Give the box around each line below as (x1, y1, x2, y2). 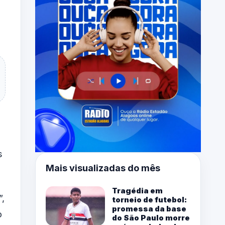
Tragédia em (112, 186, 163, 196)
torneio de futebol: (112, 195, 187, 205)
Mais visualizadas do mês (46, 163, 160, 174)
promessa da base (112, 204, 186, 214)
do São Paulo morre (112, 213, 190, 223)
